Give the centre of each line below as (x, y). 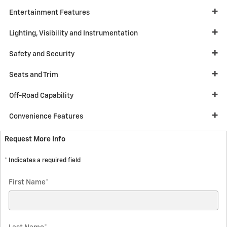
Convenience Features (46, 117)
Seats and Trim (34, 75)
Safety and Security (42, 54)
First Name (27, 182)
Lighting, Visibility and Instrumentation (73, 33)
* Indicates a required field (43, 160)
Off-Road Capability (41, 96)
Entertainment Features (49, 13)
